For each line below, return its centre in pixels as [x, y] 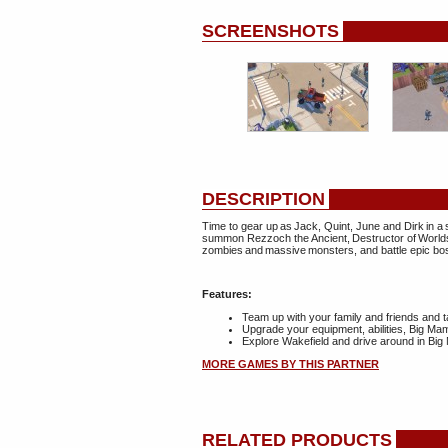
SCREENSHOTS [270, 31]
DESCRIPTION [263, 199]
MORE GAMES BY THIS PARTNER [290, 364]
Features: [227, 294]
